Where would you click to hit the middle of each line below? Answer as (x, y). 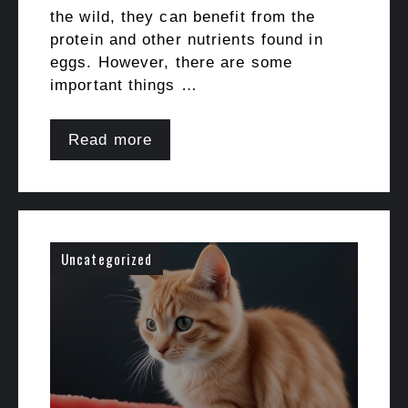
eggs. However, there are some (171, 62)
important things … (124, 85)
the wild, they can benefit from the (183, 16)
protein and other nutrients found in (187, 39)
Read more (110, 140)
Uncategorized (107, 259)
